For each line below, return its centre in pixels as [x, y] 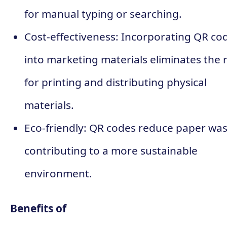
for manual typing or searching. [103, 13]
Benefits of [38, 208]
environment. [58, 173]
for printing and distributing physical [116, 82]
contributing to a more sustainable [111, 150]
